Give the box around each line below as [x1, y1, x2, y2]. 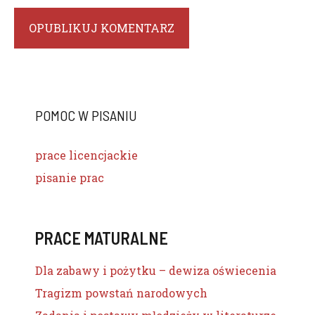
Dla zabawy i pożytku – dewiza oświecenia [35, 263, 276, 278]
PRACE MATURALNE [35, 228, 168, 248]
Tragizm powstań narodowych [35, 285, 207, 300]
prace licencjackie [35, 148, 138, 162]
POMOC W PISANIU [35, 107, 137, 124]
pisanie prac [35, 170, 104, 185]
